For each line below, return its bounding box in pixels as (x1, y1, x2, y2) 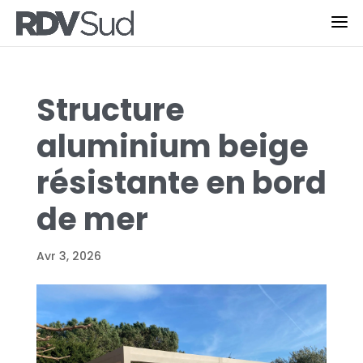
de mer (36, 198, 148, 241)
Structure (36, 88, 185, 131)
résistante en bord (36, 161, 327, 204)
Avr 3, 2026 (36, 248, 101, 264)
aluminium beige (36, 125, 309, 168)
